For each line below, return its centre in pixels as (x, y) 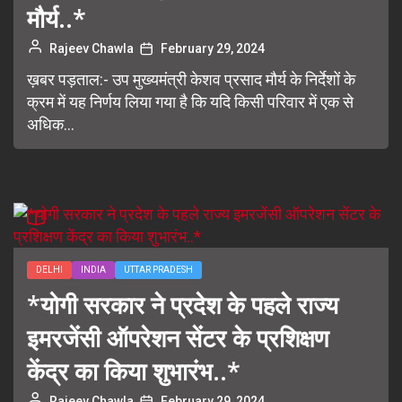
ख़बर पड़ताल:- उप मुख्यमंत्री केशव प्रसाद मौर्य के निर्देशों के (191, 79)
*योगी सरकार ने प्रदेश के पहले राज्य (183, 305)
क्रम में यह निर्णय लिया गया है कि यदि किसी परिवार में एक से (190, 102)
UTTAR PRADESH (158, 270)
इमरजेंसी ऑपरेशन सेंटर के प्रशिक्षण (178, 338)
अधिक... (51, 124)
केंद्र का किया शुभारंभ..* (134, 371)
